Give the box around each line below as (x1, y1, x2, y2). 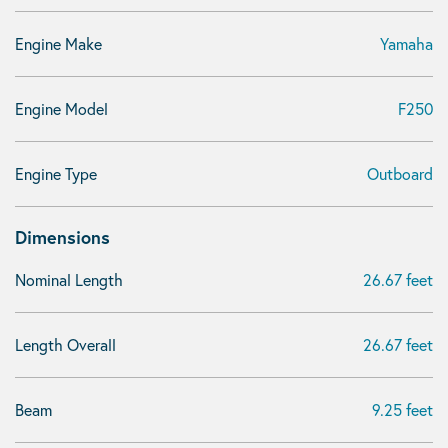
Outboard (367, 163, 433, 184)
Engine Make (15, 33, 102, 54)
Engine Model (15, 98, 108, 119)
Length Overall (15, 334, 116, 355)
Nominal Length (15, 269, 123, 290)
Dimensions (15, 225, 110, 249)
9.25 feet (372, 399, 433, 420)
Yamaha (380, 33, 433, 54)
